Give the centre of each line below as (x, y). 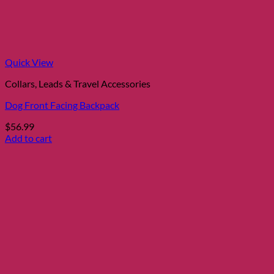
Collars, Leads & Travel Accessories (78, 83)
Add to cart (28, 138)
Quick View (29, 62)
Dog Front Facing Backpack (62, 105)
